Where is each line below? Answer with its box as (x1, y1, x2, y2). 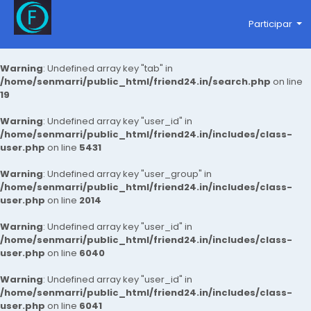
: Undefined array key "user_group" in (43, 167, 212, 180)
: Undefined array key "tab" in (43, 62, 173, 75)
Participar (248, 17, 292, 31)
